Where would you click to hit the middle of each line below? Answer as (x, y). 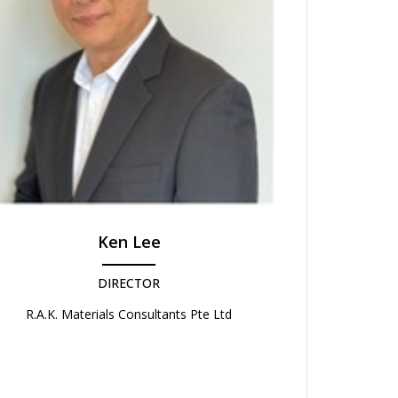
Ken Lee (129, 241)
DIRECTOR (129, 283)
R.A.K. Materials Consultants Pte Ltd (129, 314)
